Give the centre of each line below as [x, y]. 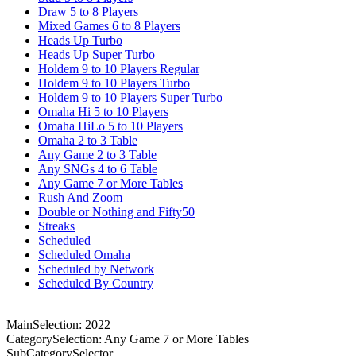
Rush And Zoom [80, 197]
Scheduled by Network [96, 269]
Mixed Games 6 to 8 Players [109, 25]
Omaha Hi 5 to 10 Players [103, 111]
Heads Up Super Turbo [97, 54]
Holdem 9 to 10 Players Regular [119, 68]
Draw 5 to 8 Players [88, 11]
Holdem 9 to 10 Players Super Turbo [130, 97]
